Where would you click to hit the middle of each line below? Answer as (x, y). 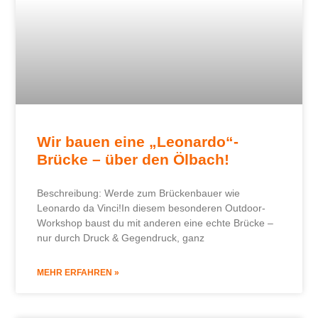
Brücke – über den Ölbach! (133, 159)
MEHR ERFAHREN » (78, 272)
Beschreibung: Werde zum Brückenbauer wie (139, 193)
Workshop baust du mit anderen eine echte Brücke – (155, 223)
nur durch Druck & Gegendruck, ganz (121, 237)
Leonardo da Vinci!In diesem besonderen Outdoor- (152, 208)
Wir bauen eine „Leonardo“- (138, 141)
